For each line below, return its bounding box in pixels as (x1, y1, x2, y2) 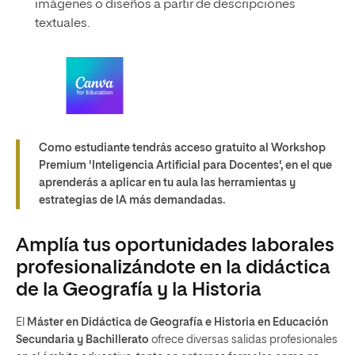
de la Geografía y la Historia (16, 281, 261, 300)
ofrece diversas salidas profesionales (149, 334, 338, 345)
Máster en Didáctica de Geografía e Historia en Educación (27, 317, 328, 328)
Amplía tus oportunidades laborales (16, 236, 334, 255)
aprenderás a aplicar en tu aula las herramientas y (39, 177, 296, 189)
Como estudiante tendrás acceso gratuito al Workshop (39, 143, 326, 154)
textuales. (35, 17, 90, 30)
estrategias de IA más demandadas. (39, 195, 225, 206)
